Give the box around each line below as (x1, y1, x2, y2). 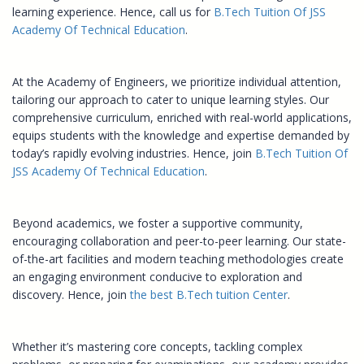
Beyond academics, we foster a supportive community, (12, 214, 303, 231)
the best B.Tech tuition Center (130, 286, 288, 302)
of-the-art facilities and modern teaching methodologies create (12, 250, 344, 266)
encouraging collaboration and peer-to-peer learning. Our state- (12, 232, 346, 249)
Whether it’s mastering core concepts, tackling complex (12, 338, 302, 354)
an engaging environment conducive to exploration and (12, 268, 302, 284)
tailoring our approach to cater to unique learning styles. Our (12, 91, 329, 107)
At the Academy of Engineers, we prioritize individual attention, (12, 73, 341, 89)
